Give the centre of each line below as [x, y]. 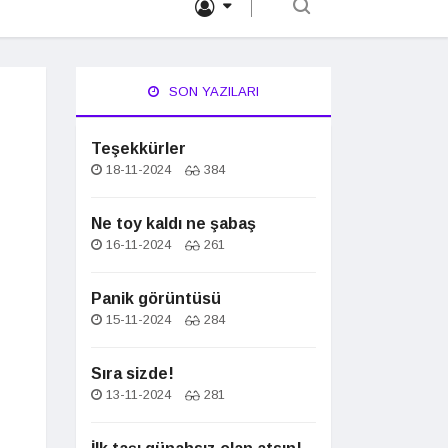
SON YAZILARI [212, 91]
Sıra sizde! [132, 373]
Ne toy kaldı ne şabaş [173, 223]
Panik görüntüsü [156, 298]
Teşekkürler [138, 148]
